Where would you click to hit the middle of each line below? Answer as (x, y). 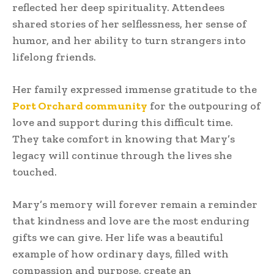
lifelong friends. (54, 57)
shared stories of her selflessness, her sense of (129, 24)
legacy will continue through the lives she (122, 155)
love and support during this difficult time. (123, 122)
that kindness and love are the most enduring (131, 220)
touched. (35, 172)
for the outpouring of (204, 106)
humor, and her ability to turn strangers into (129, 40)
